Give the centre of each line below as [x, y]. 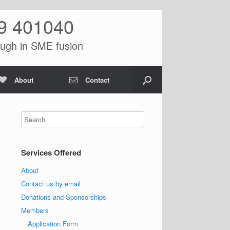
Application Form [53, 224]
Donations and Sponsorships [64, 197]
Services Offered [51, 152]
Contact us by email [51, 184]
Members [35, 210]
